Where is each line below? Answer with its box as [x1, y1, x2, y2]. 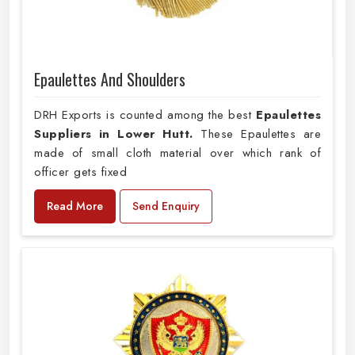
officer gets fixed [34, 162, 127, 181]
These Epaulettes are [193, 124, 321, 143]
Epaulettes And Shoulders [34, 67, 185, 91]
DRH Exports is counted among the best [34, 105, 256, 124]
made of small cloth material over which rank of [34, 143, 321, 162]
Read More [47, 197, 103, 214]
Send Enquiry [132, 197, 200, 214]
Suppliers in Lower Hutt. [34, 124, 193, 143]
